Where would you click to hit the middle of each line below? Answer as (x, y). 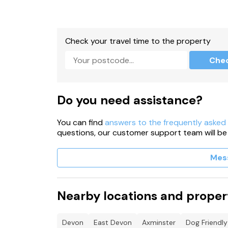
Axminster (159, 222)
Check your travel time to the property (138, 41)
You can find (81, 122)
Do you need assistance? (130, 100)
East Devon (113, 222)
